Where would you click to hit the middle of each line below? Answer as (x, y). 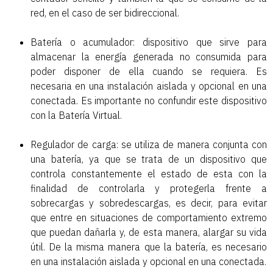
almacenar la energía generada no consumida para (149, 57)
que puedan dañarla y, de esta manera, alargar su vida (149, 232)
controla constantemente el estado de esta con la (149, 174)
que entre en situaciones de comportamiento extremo (149, 218)
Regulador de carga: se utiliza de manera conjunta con (149, 145)
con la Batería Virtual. (76, 115)
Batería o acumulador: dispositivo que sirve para (149, 42)
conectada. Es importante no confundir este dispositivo (149, 101)
